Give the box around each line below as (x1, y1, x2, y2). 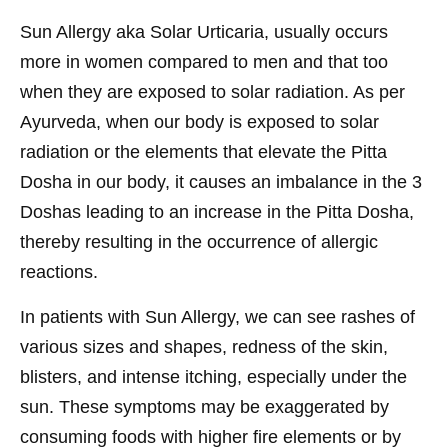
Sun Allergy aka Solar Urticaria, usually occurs (20, 21, 388, 42)
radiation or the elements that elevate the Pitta (20, 141, 387, 162)
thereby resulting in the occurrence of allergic (20, 231, 378, 252)
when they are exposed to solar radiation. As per (20, 81, 405, 102)
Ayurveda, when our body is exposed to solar (20, 111, 379, 132)
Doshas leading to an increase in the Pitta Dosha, (20, 201, 414, 222)
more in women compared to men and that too (20, 51, 388, 72)
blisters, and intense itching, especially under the (20, 366, 407, 387)
